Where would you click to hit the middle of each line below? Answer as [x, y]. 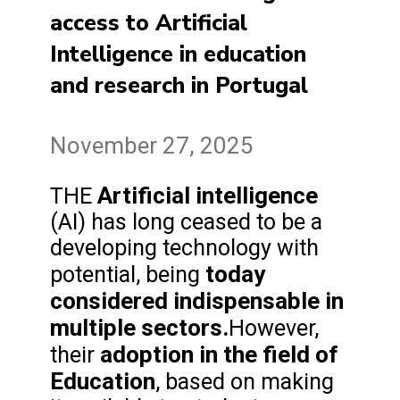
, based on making [245, 381]
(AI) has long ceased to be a [186, 221]
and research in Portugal [179, 86]
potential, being [128, 274]
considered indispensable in [197, 300]
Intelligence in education [178, 55]
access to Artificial [149, 24]
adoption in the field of [219, 354]
